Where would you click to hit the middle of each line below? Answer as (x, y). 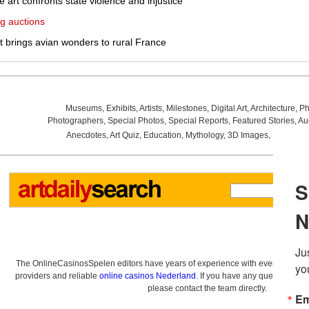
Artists (150, 108)
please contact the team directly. (207, 288)
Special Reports (198, 121)
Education (162, 135)
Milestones (186, 108)
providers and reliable (57, 276)
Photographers (75, 121)
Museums (83, 108)
